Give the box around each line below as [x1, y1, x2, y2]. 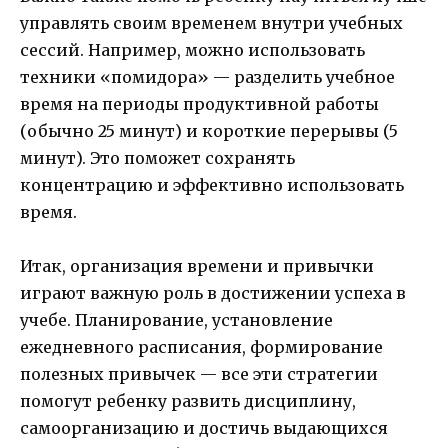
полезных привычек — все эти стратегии [20, 363, 378, 384]
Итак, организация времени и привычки [20, 255, 374, 276]
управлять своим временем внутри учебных [20, 12, 403, 33]
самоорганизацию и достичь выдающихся [20, 417, 388, 438]
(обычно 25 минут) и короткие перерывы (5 [20, 120, 398, 141]
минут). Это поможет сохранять [20, 147, 295, 168]
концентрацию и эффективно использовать [20, 174, 404, 195]
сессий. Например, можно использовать [20, 39, 365, 60]
